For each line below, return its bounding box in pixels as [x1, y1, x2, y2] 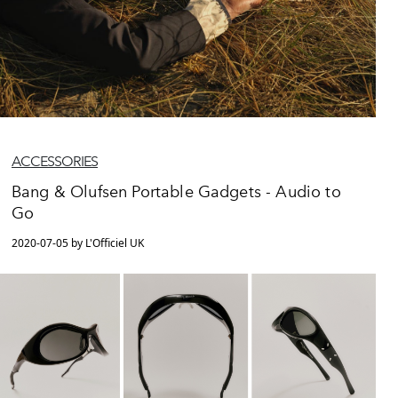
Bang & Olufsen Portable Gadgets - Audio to [12, 181, 341, 202]
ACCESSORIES [12, 152, 98, 170]
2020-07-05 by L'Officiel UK [12, 235, 144, 251]
